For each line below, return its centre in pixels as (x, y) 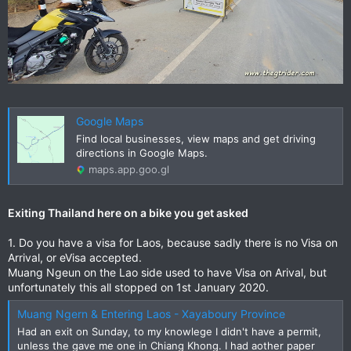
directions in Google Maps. (142, 152)
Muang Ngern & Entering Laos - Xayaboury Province (151, 314)
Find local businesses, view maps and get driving (196, 138)
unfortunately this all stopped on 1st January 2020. (138, 287)
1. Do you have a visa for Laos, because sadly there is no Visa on (173, 242)
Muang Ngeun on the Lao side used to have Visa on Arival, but (167, 272)
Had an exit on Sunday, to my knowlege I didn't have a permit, (169, 331)
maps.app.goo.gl (129, 169)
